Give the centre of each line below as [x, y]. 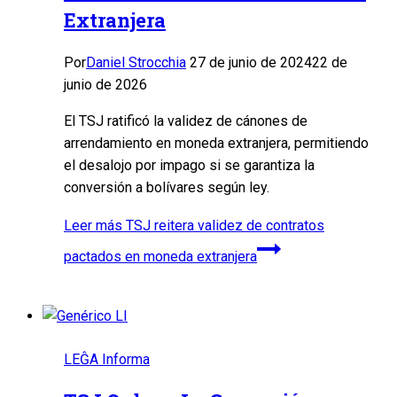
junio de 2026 [105, 84]
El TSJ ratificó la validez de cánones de [186, 121]
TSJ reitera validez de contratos [223, 225]
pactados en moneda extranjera [160, 256]
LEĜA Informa [107, 359]
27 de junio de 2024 [251, 62]
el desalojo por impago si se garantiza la [189, 165]
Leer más [93, 225]
